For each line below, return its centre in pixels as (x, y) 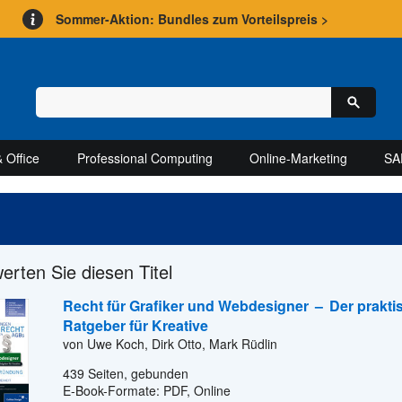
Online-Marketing (298, 158)
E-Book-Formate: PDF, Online (147, 390)
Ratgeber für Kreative (135, 325)
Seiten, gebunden (136, 373)
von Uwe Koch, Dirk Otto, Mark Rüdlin (170, 343)
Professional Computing (144, 158)
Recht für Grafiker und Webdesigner (188, 305)
